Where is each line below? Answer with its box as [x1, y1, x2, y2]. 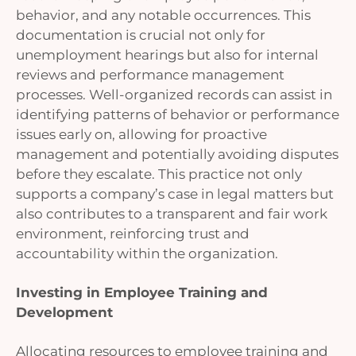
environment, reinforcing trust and [16, 225, 250, 242]
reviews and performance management [16, 66, 284, 83]
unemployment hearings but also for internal [16, 46, 319, 64]
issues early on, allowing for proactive [16, 126, 267, 143]
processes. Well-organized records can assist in [16, 86, 332, 103]
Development [16, 304, 113, 321]
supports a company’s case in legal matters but [16, 185, 334, 203]
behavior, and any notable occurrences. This [16, 6, 311, 24]
